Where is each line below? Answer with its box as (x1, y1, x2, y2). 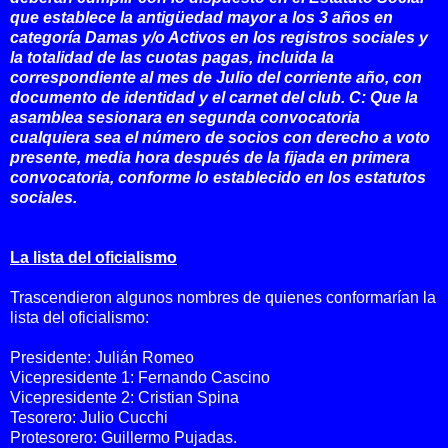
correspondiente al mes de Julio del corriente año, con (10, 68, 422, 86)
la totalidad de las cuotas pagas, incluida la (10, 48, 334, 66)
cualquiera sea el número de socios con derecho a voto (10, 128, 430, 146)
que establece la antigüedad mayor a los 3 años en (10, 8, 393, 26)
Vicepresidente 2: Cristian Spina (10, 388, 239, 406)
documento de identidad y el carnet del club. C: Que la (10, 88, 418, 106)
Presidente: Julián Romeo (10, 348, 194, 366)
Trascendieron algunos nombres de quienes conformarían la (10, 288, 436, 306)
